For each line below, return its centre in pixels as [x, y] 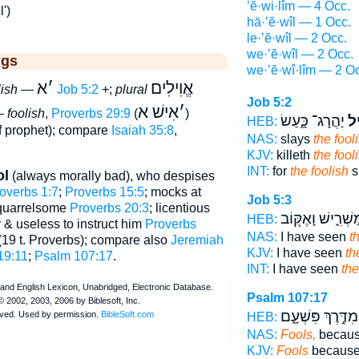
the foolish [319, 171]
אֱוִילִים [171, 88]
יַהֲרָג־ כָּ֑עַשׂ [312, 121]
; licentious [179, 208]
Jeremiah [197, 240]
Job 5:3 [269, 200]
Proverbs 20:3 [109, 208]
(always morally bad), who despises [111, 176]
